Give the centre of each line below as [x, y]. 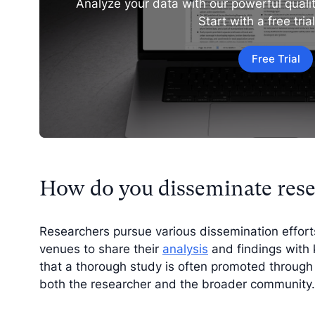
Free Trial [276, 59]
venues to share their [101, 249]
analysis [185, 249]
